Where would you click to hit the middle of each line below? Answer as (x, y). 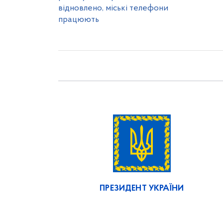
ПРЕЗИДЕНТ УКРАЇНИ (142, 188)
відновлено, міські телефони (113, 8)
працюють (79, 19)
